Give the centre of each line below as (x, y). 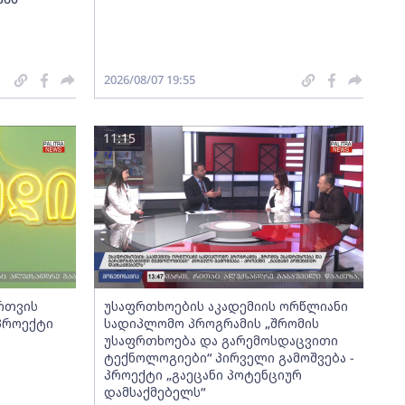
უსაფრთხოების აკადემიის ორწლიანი (226, 306)
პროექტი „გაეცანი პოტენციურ (202, 375)
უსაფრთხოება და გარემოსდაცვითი (221, 340)
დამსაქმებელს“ (154, 392)
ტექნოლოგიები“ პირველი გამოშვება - (229, 358)
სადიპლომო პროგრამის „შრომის (211, 323)
